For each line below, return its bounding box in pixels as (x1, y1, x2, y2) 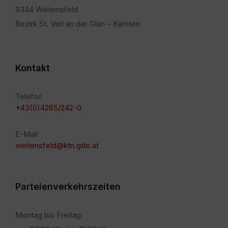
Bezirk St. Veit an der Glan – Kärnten (15, 19, 140, 29)
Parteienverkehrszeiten (15, 181, 121, 192)
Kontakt (15, 63, 50, 74)
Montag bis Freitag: (15, 210, 83, 220)
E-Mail (15, 129, 38, 139)
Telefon (15, 92, 42, 102)
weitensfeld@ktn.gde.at (15, 140, 99, 151)
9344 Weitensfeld (15, 5, 78, 15)
